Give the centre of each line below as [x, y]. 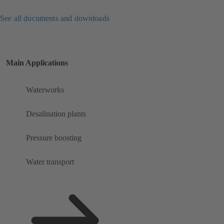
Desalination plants [56, 114]
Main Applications [37, 63]
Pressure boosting [54, 138]
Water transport [50, 162]
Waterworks [45, 90]
